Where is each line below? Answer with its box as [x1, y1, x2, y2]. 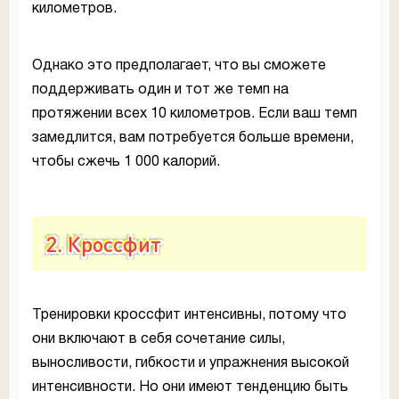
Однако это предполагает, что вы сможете [32, 60, 326, 73]
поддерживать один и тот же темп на [32, 84, 289, 97]
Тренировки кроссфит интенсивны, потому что [32, 309, 346, 322]
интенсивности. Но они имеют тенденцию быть [32, 381, 348, 395]
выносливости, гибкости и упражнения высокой [32, 357, 349, 370]
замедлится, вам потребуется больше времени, [32, 132, 354, 145]
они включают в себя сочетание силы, [32, 333, 285, 346]
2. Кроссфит [45, 231, 161, 257]
